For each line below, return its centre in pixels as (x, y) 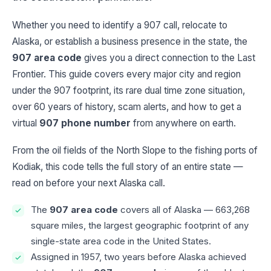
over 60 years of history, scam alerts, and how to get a (127, 107)
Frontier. (29, 74)
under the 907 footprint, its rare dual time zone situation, (129, 91)
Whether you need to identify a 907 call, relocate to (120, 25)
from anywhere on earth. (183, 123)
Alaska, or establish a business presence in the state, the (130, 42)
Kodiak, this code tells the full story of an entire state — (128, 167)
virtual (24, 123)
